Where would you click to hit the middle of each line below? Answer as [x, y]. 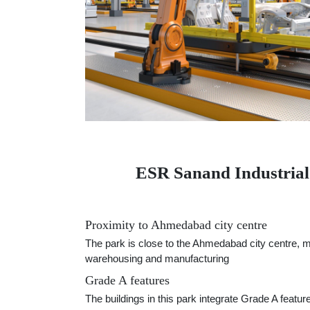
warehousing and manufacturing [157, 259]
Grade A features [127, 281]
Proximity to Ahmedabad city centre [176, 225]
